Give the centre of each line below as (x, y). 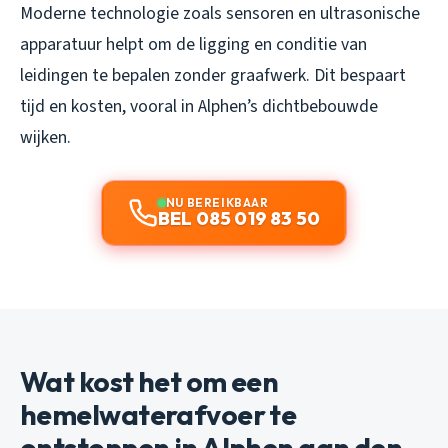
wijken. (45, 138)
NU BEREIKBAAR (217, 203)
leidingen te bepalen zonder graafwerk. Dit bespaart (213, 76)
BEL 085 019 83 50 (239, 219)
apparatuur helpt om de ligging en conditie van (193, 45)
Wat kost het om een (149, 382)
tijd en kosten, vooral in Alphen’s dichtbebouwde (199, 107)
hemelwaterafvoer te (158, 415)
